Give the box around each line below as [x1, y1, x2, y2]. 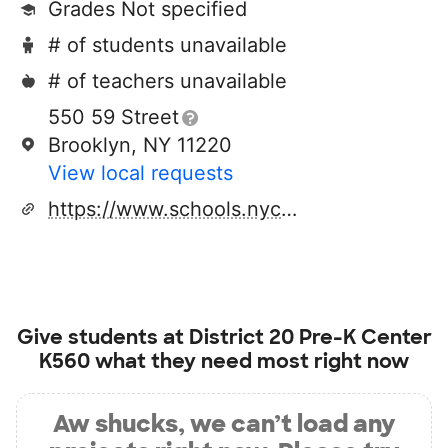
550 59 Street [48, 105, 179, 129]
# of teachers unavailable [48, 69, 287, 93]
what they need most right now [90, 348, 409, 374]
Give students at [16, 324, 189, 350]
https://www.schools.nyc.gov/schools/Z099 [281, 197, 297, 221]
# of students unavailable [48, 33, 287, 57]
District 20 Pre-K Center [188, 324, 432, 350]
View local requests [48, 161, 233, 185]
